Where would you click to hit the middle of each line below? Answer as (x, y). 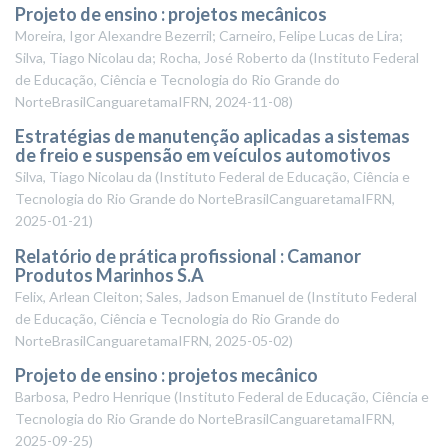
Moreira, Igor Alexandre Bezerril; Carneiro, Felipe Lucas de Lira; (209, 35)
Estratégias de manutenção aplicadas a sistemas (212, 136)
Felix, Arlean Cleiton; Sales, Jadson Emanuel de (159, 296)
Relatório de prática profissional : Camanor (188, 255)
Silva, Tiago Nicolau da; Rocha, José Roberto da (160, 57)
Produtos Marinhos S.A (109, 274)
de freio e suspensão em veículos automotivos (203, 155)
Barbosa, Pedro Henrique (93, 396)
